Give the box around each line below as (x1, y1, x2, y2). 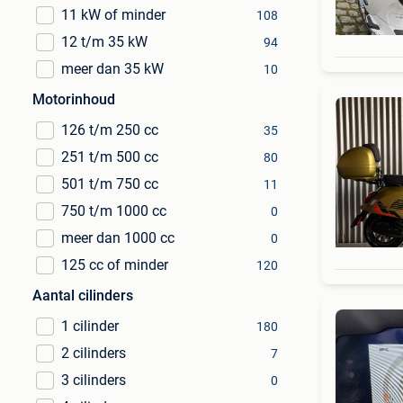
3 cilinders (61, 372, 126, 389)
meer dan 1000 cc (61, 229, 175, 246)
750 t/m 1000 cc (61, 202, 166, 219)
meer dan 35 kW (61, 60, 164, 77)
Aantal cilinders (32, 287, 133, 304)
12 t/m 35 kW (61, 33, 148, 50)
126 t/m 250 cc (61, 121, 158, 139)
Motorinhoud (32, 91, 115, 108)
